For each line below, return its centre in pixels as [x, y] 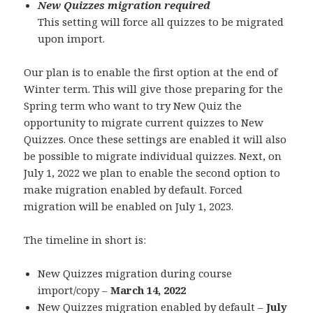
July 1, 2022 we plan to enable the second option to [152, 173]
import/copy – [74, 290]
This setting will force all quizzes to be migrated [161, 22]
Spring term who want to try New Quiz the [133, 106]
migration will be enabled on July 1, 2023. [129, 206]
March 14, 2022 [148, 290]
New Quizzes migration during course [135, 274]
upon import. [72, 39]
